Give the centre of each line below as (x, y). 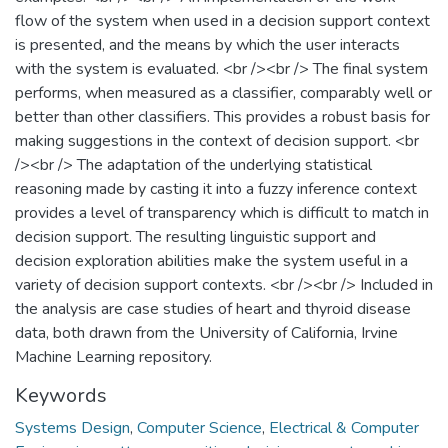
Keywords (61, 395)
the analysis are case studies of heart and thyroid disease (213, 308)
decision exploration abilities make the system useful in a (211, 260)
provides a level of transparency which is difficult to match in (222, 212)
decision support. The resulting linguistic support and (195, 236)
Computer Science (199, 427)
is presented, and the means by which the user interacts (207, 44)
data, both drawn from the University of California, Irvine (206, 332)
